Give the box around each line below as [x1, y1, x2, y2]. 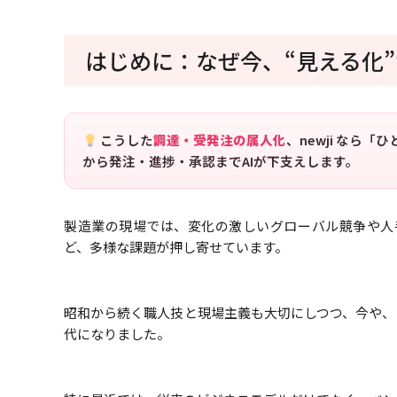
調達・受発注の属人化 [152, 130, 286, 150]
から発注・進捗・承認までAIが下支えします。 [82, 152, 359, 171]
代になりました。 [64, 324, 170, 344]
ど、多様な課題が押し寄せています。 [64, 237, 288, 257]
